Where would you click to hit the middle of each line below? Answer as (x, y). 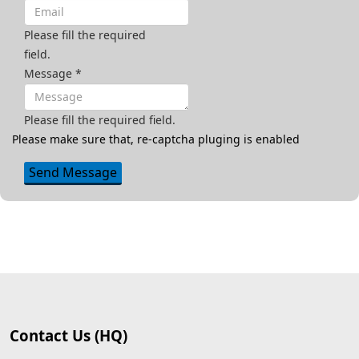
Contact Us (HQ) (69, 335)
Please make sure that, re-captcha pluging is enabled (156, 139)
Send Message (73, 172)
